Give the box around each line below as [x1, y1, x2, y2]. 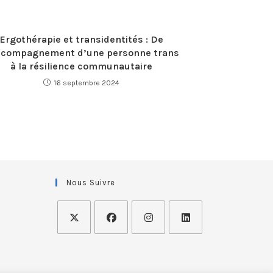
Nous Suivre [66, 178, 115, 187]
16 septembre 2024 [54, 79, 119, 87]
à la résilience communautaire [10, 60, 152, 72]
